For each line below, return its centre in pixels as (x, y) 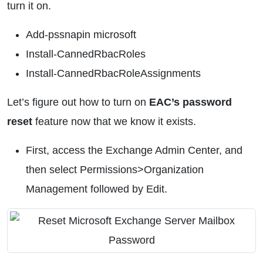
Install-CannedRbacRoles (86, 54)
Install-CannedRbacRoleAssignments (113, 73)
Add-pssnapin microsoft (81, 35)
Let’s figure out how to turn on (78, 102)
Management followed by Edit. (97, 189)
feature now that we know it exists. (114, 122)
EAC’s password (190, 102)
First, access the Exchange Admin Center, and (134, 150)
